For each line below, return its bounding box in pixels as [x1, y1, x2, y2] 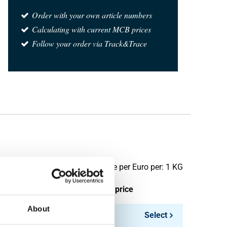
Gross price [91, 184, 133, 194]
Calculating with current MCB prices [32, 24, 151, 34]
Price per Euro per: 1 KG [99, 162, 183, 172]
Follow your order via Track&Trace [32, 38, 147, 49]
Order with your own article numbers [32, 10, 152, 20]
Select [144, 210, 167, 220]
